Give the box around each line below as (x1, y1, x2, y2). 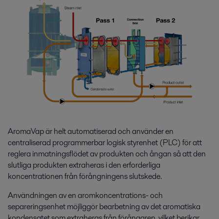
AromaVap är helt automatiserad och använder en (8, 125, 174, 137)
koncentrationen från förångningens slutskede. (8, 170, 162, 182)
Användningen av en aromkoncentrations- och (8, 189, 163, 201)
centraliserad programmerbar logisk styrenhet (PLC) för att (8, 136, 202, 148)
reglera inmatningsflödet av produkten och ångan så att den (8, 148, 206, 159)
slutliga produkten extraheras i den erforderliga (8, 159, 160, 171)
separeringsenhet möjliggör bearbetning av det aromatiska (8, 200, 200, 212)
